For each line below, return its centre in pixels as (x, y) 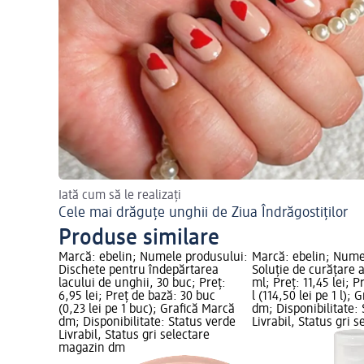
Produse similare (139, 238)
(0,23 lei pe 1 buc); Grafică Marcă (147, 310)
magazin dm (92, 349)
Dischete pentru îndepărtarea (139, 271)
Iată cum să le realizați (120, 196)
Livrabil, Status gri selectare (134, 336)
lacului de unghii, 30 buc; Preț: (142, 284)
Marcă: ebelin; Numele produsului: (153, 258)
